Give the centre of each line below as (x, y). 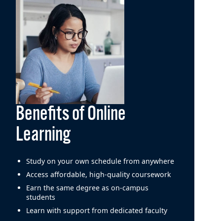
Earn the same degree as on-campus (88, 188)
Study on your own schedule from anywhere (100, 161)
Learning (43, 135)
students (41, 197)
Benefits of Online (71, 114)
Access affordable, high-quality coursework (99, 175)
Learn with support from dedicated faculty (97, 211)
